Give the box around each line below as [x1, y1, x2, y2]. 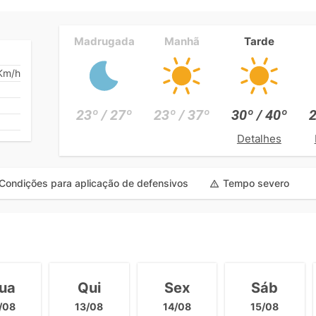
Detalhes [236, 131, 281, 145]
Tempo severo [223, 177, 289, 190]
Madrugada [73, 34, 135, 48]
